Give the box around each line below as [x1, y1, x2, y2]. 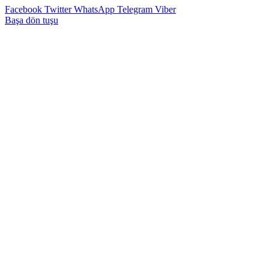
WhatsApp [74, 4, 115, 14]
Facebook [5, 4, 42, 14]
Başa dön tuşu [5, 14, 58, 25]
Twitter [44, 4, 71, 14]
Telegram [117, 4, 153, 14]
